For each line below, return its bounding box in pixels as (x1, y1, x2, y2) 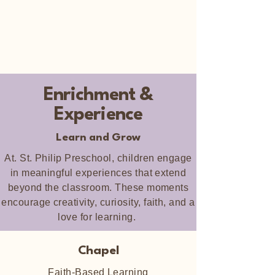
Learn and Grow (56, 133, 141, 143)
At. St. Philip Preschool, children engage (4, 153, 192, 163)
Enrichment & (44, 87, 153, 104)
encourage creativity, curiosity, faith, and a (1, 197, 195, 207)
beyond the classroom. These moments (7, 182, 189, 193)
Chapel (77, 245, 119, 257)
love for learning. (58, 212, 139, 222)
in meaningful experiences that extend (10, 168, 187, 178)
